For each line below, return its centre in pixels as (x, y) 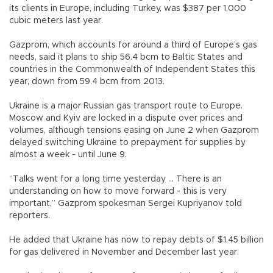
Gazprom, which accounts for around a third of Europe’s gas (133, 45)
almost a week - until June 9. (68, 155)
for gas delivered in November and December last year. (124, 253)
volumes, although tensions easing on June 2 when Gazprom (134, 131)
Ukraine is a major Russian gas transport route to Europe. (126, 106)
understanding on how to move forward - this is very (118, 192)
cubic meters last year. (56, 21)
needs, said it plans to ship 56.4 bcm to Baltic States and (126, 58)
